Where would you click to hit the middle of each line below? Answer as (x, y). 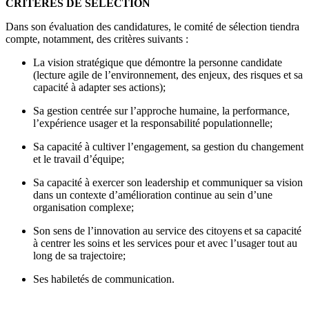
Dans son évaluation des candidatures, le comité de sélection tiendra (152, 26)
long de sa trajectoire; (81, 255)
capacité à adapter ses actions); (101, 87)
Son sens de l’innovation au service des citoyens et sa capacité (167, 230)
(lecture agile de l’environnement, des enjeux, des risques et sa (168, 74)
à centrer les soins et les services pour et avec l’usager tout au (165, 243)
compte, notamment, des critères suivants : (98, 39)
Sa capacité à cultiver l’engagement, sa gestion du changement (168, 146)
